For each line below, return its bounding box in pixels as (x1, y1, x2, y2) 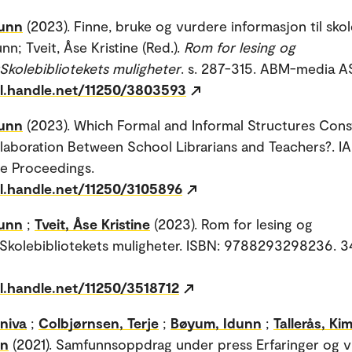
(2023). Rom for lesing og (154, 214, 313, 233)
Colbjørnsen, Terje (38, 313, 159, 332)
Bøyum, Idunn (170, 313, 262, 332)
